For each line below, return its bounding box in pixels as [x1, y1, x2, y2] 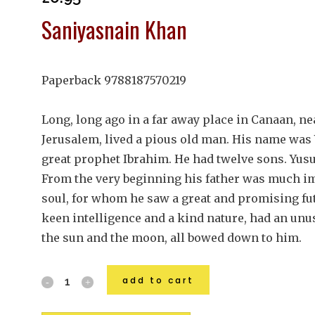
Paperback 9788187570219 [41, 73, 186, 87]
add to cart [122, 274, 194, 286]
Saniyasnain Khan [41, 13, 187, 46]
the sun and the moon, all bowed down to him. [41, 231, 302, 245]
